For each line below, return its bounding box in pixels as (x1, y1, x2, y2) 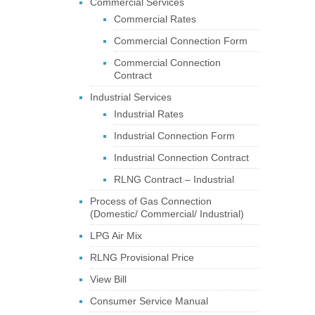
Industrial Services (89, 91, 172, 103)
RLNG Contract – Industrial (113, 174, 234, 185)
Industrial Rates (113, 108, 184, 120)
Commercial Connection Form (113, 35, 247, 46)
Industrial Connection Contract (113, 152, 249, 163)
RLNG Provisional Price (89, 252, 194, 263)
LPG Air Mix (89, 230, 142, 241)
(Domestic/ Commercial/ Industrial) (89, 208, 244, 219)
